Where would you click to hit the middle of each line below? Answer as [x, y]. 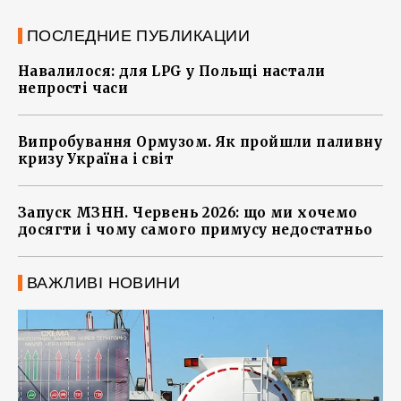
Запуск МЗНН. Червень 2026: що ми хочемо [188, 213]
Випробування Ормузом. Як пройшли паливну [200, 142]
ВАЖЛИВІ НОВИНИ [104, 283]
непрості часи [73, 89]
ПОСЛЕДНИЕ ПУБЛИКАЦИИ [138, 36]
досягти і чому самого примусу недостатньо [196, 230]
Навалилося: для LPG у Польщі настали [172, 72]
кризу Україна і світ [96, 159]
